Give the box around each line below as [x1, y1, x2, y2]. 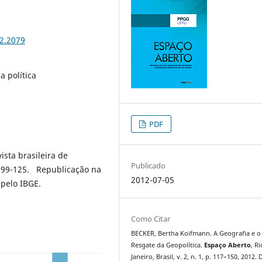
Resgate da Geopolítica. [131, 240, 205, 249]
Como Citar [131, 213, 171, 224]
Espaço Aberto [204, 240, 251, 249]
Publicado [131, 160, 166, 171]
